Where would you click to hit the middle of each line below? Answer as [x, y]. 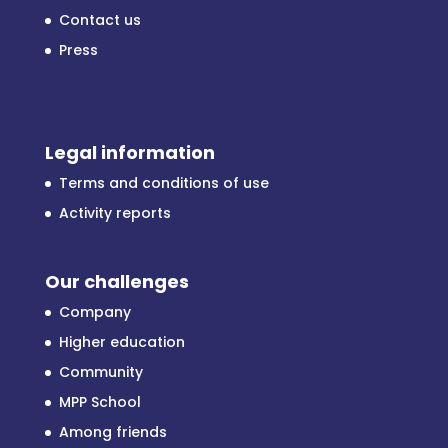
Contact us [99, 19]
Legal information [129, 153]
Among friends [112, 432]
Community [100, 372]
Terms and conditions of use [163, 183]
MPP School [99, 402]
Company [94, 312]
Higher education [121, 342]
